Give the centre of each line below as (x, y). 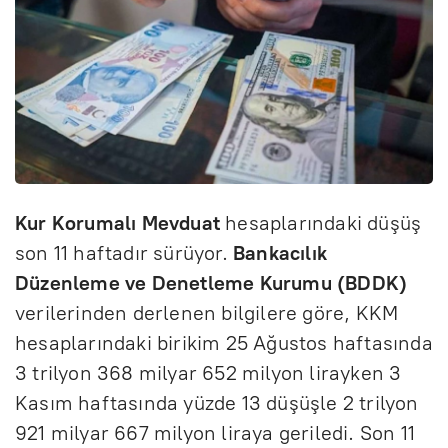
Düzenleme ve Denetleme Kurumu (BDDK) (211, 282)
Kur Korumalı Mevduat (117, 222)
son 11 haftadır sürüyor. (124, 252)
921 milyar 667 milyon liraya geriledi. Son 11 (215, 432)
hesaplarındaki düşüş (321, 222)
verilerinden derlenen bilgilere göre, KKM (207, 312)
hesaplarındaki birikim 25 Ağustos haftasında (224, 342)
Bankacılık (280, 252)
